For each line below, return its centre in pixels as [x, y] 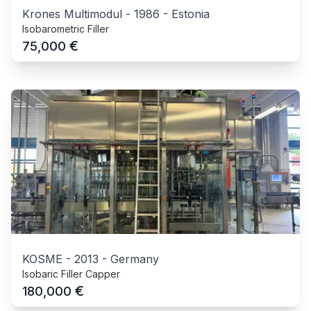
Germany [135, 259]
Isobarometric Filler [66, 29]
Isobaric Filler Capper [71, 274]
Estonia [191, 14]
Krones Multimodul [72, 14]
